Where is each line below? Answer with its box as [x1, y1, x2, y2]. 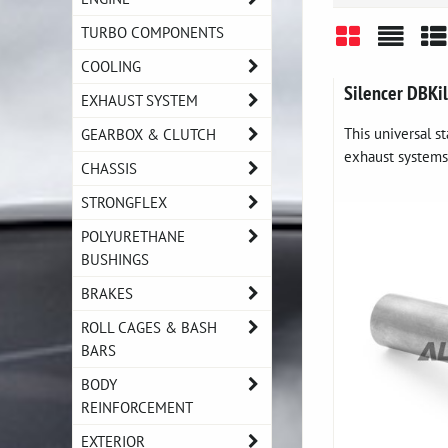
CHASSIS [81, 158, 137, 178]
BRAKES [81, 283, 133, 303]
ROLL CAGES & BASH [81, 317, 217, 337]
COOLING [81, 56, 141, 76]
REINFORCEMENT [81, 397, 193, 417]
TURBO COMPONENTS [81, 22, 224, 42]
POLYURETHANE [81, 226, 185, 246]
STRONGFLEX [81, 192, 167, 212]
